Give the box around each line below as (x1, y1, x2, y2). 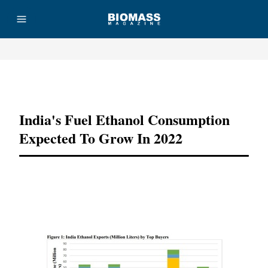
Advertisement (112, 80, 156, 87)
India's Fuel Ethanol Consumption (19, 109, 230, 130)
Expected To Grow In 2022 (19, 127, 182, 148)
